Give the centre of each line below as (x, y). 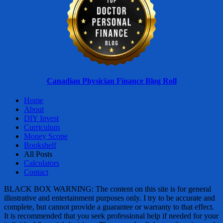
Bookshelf (40, 145)
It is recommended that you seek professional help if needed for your (111, 216)
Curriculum (42, 127)
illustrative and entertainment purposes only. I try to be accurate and (110, 198)
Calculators (42, 163)
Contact (36, 172)
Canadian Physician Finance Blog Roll (111, 81)
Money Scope (46, 136)
